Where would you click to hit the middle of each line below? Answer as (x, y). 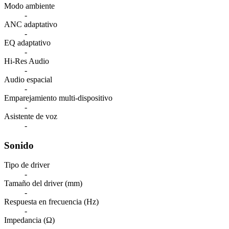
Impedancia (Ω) (29, 220)
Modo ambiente (29, 6)
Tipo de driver (27, 165)
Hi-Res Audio (27, 61)
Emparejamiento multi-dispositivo (58, 98)
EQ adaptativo (27, 43)
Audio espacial (28, 79)
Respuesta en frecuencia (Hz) (51, 202)
